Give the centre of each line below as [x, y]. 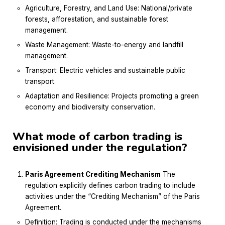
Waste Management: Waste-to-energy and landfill [104, 45]
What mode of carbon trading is [97, 137]
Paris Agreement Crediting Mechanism [93, 175]
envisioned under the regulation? [100, 148]
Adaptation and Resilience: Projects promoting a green [112, 96]
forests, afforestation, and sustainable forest [97, 19]
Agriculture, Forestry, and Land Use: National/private [109, 8]
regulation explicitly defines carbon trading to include [110, 186]
